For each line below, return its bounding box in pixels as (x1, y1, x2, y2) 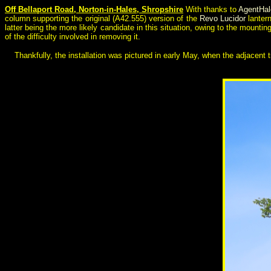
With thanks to (183, 5, 238, 14)
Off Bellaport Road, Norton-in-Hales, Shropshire (5, 5, 183, 14)
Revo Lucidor (199, 14, 246, 23)
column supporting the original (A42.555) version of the (5, 14, 200, 23)
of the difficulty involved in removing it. (5, 32, 140, 41)
